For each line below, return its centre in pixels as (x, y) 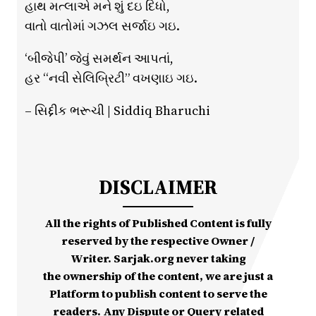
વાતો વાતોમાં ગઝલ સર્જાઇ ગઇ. (102, 26)
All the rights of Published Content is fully (158, 223)
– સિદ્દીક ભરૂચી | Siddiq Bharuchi (117, 111)
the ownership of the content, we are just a (158, 276)
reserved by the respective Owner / (158, 241)
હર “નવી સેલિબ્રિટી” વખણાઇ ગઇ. (111, 78)
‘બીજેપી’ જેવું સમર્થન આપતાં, (99, 59)
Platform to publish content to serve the (158, 294)
